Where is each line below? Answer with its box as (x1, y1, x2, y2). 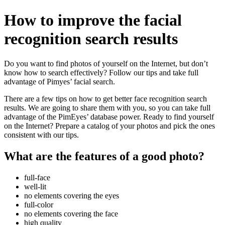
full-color (24, 200, 53, 209)
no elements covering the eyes (24, 191, 119, 200)
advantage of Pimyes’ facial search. (4, 77, 115, 86)
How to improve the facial (4, 11, 182, 30)
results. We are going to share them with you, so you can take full (4, 103, 210, 112)
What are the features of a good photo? (4, 149, 204, 163)
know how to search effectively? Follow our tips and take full (4, 68, 198, 77)
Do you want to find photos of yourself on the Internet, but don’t (4, 59, 208, 68)
